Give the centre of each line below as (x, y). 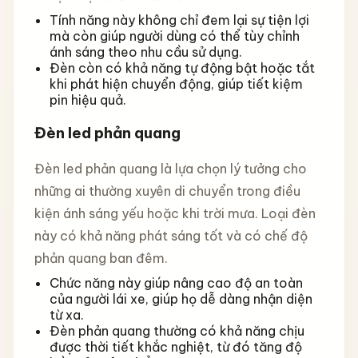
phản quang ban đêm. (101, 258)
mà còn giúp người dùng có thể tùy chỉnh (174, 36)
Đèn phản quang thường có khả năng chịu (177, 330)
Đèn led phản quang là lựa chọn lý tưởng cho (170, 168)
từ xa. (66, 314)
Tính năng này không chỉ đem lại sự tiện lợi (179, 20)
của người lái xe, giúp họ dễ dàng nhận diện (181, 298)
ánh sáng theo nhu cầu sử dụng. (145, 52)
